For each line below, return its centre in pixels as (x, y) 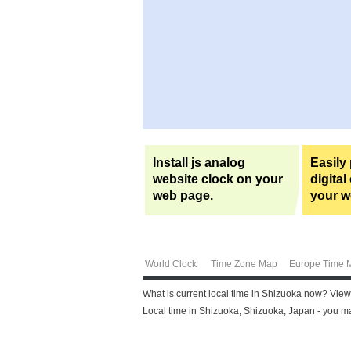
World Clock (171, 264)
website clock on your (218, 179)
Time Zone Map (244, 264)
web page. (183, 196)
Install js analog (199, 163)
